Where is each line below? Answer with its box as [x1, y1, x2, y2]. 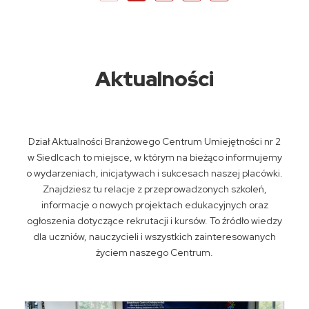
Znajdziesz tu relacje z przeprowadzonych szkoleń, [42, 183, 267, 195]
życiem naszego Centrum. [96, 246, 213, 259]
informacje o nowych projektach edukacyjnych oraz [41, 199, 268, 211]
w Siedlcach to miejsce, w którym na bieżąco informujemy [27, 151, 282, 163]
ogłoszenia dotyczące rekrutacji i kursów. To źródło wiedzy [27, 215, 282, 227]
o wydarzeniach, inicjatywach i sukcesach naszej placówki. [26, 167, 283, 179]
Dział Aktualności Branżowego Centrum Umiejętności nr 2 [28, 135, 281, 148]
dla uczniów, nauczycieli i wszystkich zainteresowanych [33, 230, 276, 243]
